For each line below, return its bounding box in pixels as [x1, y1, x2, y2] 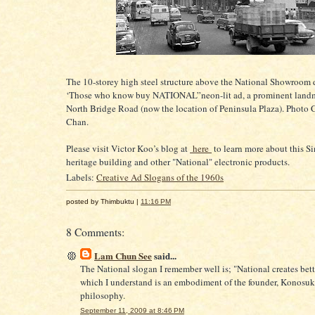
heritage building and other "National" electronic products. [66, 155, 290, 168]
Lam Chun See [94, 248, 152, 262]
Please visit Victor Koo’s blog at [66, 141, 190, 155]
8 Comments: [66, 224, 124, 239]
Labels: [66, 171, 96, 184]
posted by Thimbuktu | [66, 197, 141, 205]
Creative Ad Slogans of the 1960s [96, 171, 224, 184]
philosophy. [80, 288, 125, 302]
